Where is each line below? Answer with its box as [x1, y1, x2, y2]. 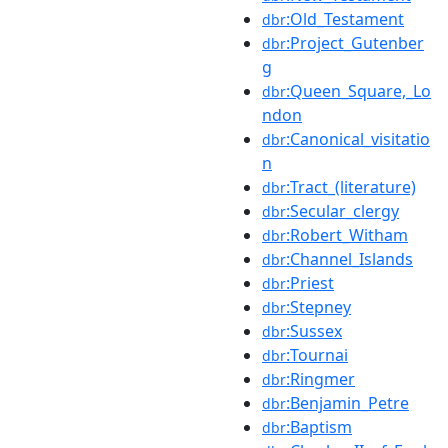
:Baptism [286, 415, 352, 438]
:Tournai [286, 343, 348, 366]
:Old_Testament [286, 7, 404, 30]
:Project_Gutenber [286, 31, 424, 54]
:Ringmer [286, 367, 355, 390]
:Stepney [286, 295, 351, 318]
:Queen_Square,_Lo [286, 79, 431, 102]
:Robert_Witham [286, 223, 408, 246]
